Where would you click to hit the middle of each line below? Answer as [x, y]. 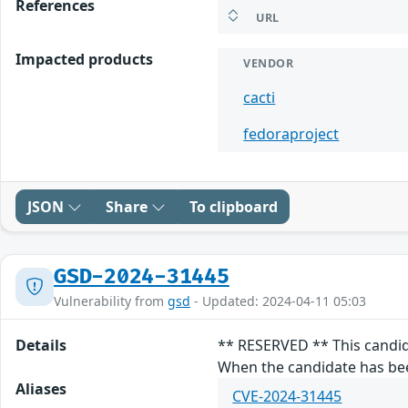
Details [41, 345]
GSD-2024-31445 [142, 276]
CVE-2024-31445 [287, 396]
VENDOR [269, 63]
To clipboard [234, 206]
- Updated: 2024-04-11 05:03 [278, 301]
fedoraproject [291, 133]
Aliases [41, 388]
